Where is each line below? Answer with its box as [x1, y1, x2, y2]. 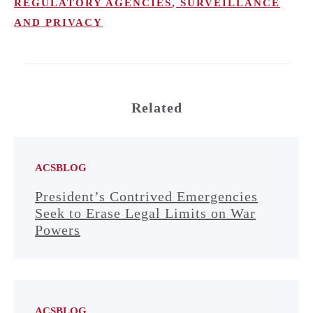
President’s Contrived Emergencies [35, 188, 258, 204]
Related [131, 99, 182, 115]
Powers [35, 221, 80, 238]
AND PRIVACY [14, 16, 103, 28]
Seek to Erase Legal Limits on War [35, 205, 256, 221]
